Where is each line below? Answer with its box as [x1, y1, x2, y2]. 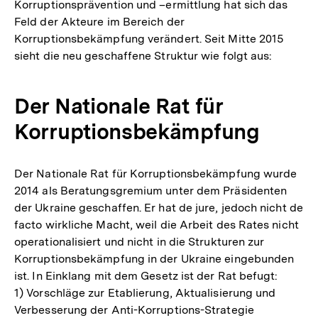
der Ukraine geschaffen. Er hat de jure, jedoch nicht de [14, 200, 303, 214]
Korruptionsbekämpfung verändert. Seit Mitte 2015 [14, 31, 284, 45]
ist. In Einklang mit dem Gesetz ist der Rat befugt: [14, 268, 278, 283]
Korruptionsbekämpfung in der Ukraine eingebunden [14, 251, 295, 265]
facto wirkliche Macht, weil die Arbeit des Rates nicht [14, 217, 299, 231]
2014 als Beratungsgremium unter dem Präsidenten [14, 183, 287, 197]
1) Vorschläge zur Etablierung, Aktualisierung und [14, 285, 276, 300]
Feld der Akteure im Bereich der [14, 14, 185, 28]
